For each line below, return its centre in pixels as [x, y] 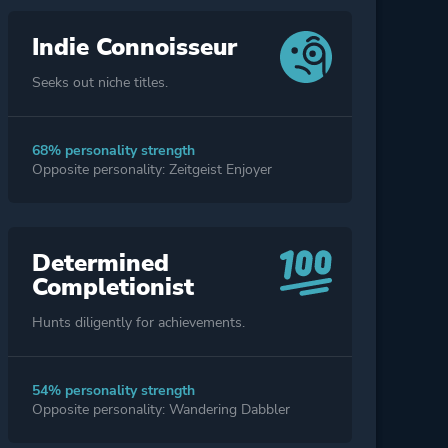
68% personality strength [113, 151]
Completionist [112, 287]
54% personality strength [113, 391]
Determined [100, 263]
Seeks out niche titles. [99, 83]
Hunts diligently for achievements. [138, 323]
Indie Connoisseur [134, 47]
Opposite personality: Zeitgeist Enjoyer [151, 170]
